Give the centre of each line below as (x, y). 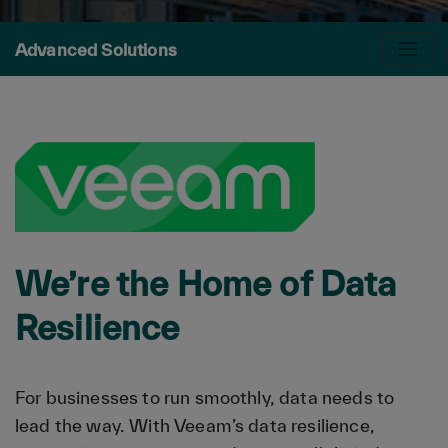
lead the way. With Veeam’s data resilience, (195, 425)
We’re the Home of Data (206, 283)
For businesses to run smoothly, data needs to (205, 397)
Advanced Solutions (96, 49)
